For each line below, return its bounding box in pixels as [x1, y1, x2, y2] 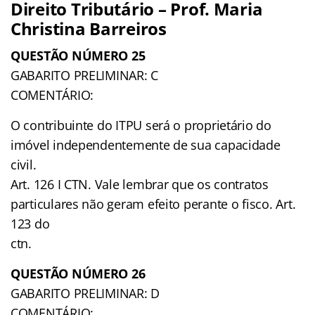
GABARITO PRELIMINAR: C [11, 66, 159, 84]
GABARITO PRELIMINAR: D [11, 284, 160, 302]
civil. [11, 155, 37, 173]
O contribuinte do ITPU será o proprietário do [11, 116, 271, 134]
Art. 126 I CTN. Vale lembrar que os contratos [11, 175, 269, 193]
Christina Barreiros [11, 16, 167, 40]
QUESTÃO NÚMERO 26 [11, 264, 146, 282]
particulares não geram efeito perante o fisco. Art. [11, 195, 296, 212]
